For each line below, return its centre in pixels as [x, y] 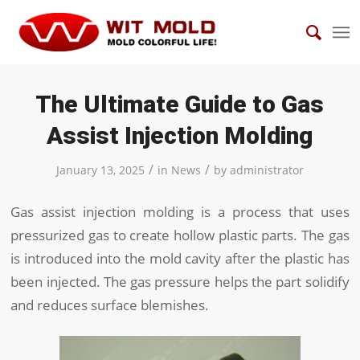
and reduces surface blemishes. [110, 305]
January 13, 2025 [100, 170]
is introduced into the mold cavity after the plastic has [180, 258]
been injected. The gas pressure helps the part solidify [180, 281]
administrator [266, 170]
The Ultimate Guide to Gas [180, 104]
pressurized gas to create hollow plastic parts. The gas [180, 235]
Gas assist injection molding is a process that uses [180, 211]
